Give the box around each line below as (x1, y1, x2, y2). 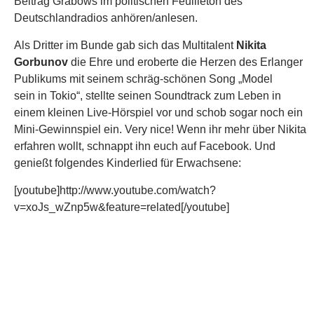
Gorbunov (14, 56, 68, 69)
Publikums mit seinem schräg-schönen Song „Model (14, 73, 273, 86)
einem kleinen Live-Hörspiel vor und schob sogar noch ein (14, 107, 303, 119)
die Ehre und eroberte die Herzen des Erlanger (68, 56, 303, 69)
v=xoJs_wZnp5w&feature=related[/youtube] (14, 201, 229, 214)
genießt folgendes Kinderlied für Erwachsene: (14, 157, 241, 170)
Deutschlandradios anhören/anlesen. (14, 12, 198, 25)
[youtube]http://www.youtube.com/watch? (14, 184, 216, 197)
